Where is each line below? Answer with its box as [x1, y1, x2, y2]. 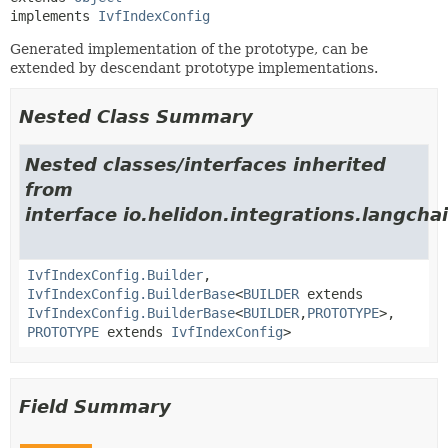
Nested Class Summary [19, 105, 253, 127]
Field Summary [19, 395, 171, 417]
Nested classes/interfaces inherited [25, 153, 386, 175]
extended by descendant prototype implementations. [10, 59, 378, 76]
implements [10, 7, 98, 24]
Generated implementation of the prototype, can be [10, 40, 368, 57]
